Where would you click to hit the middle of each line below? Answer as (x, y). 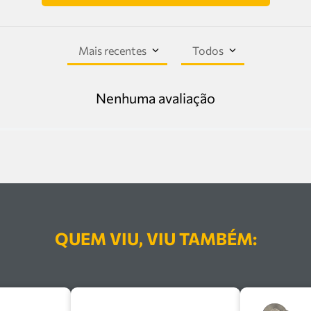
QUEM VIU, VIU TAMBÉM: (155, 239)
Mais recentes (112, 50)
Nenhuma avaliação (155, 98)
